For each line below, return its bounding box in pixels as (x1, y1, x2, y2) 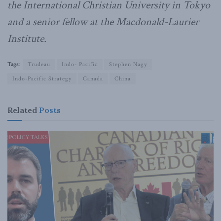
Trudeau (28, 60, 50, 68)
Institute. (7, 31, 46, 46)
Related (7, 105, 37, 115)
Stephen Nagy (109, 60, 147, 68)
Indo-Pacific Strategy (12, 74, 72, 82)
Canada (83, 74, 103, 82)
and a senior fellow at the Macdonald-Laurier (7, 14, 199, 29)
